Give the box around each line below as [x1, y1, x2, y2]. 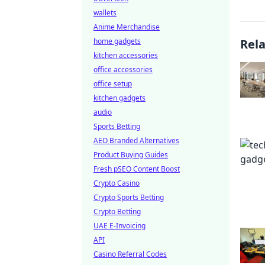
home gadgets [93, 36, 141, 46]
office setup [93, 79, 132, 89]
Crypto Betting [93, 206, 141, 216]
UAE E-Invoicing [93, 221, 146, 231]
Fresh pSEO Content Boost [93, 164, 180, 174]
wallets [93, 8, 117, 18]
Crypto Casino [93, 178, 140, 188]
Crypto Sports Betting [93, 192, 164, 202]
